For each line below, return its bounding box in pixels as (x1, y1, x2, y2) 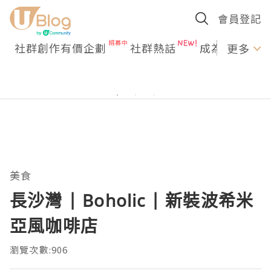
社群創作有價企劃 (15, 40, 106, 56)
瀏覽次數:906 (10, 243, 68, 256)
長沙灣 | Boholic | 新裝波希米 (10, 189, 254, 212)
